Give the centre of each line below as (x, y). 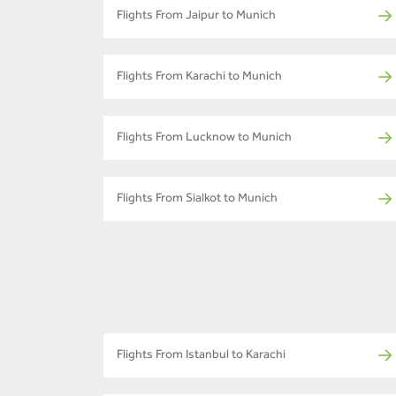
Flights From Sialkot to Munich (197, 200)
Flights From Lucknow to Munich (204, 139)
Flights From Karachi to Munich (199, 78)
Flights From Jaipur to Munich (196, 17)
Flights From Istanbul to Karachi (201, 357)
